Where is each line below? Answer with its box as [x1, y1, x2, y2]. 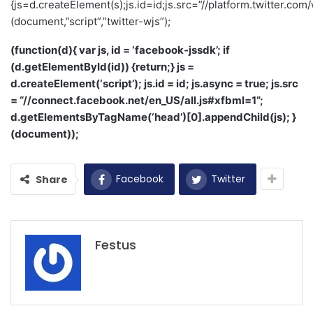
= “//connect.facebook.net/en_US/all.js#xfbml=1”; [10, 94, 263, 108]
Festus [95, 236, 136, 254]
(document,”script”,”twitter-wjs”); [10, 15, 170, 29]
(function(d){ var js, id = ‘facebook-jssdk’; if [10, 43, 230, 57]
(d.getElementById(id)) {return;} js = [10, 60, 194, 74]
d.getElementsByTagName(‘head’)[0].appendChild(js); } [10, 110, 296, 124]
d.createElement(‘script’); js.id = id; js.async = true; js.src [10, 77, 298, 91]
